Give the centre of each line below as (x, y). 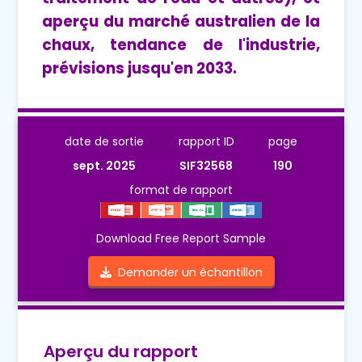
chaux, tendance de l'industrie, (181, 45)
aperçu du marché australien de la (181, 22)
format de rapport (181, 190)
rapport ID (206, 142)
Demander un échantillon (187, 273)
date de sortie (105, 142)
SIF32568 (206, 166)
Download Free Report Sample (181, 239)
